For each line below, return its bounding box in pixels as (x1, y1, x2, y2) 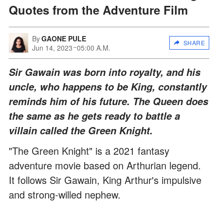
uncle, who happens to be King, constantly (9, 79, 207, 93)
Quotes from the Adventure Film (9, 1, 188, 18)
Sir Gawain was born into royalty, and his (9, 65, 200, 79)
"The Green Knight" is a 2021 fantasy (9, 143, 169, 158)
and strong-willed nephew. (9, 187, 121, 201)
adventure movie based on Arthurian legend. (9, 158, 201, 172)
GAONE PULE (41, 33, 86, 43)
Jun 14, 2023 (32, 42, 73, 53)
